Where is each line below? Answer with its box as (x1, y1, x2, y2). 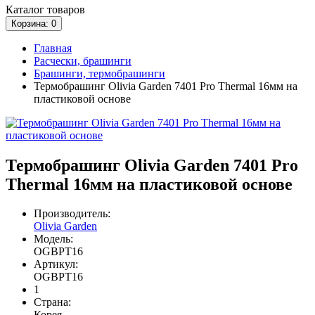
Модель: (34, 233, 73, 245)
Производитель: (34, 207, 110, 220)
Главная (34, 41, 72, 54)
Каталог (6, 3, 44, 15)
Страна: (34, 296, 71, 309)
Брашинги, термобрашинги (34, 67, 165, 79)
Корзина (11, 18, 46, 29)
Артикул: (34, 258, 78, 271)
